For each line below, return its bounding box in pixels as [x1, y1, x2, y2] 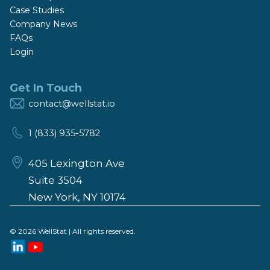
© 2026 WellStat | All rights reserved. [10, 227, 136, 236]
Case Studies [10, 5, 64, 16]
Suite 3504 [28, 174, 83, 187]
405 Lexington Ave [28, 157, 125, 170]
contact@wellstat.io [28, 98, 115, 109]
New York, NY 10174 [28, 191, 126, 204]
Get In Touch [10, 81, 82, 95]
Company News [10, 19, 77, 30]
